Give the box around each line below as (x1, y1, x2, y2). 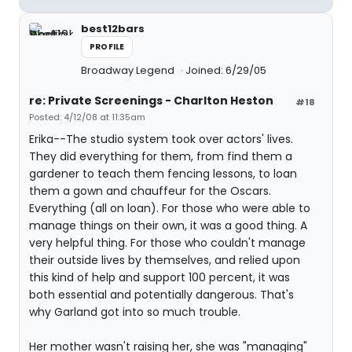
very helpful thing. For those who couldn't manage (29, 235, 306, 251)
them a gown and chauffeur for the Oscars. (29, 183, 271, 199)
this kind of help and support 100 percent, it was (29, 269, 290, 285)
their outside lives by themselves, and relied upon (29, 252, 300, 268)
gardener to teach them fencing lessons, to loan (29, 166, 297, 181)
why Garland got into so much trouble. (29, 304, 240, 320)
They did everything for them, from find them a (29, 148, 292, 164)
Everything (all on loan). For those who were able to (29, 200, 310, 216)
